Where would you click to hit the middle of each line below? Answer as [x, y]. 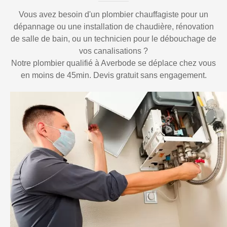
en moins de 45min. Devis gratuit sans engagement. [113, 75]
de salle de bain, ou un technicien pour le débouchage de [113, 39]
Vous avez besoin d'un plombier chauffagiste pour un [113, 15]
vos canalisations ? [113, 51]
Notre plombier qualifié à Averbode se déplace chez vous [113, 63]
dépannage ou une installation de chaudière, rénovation [113, 27]
